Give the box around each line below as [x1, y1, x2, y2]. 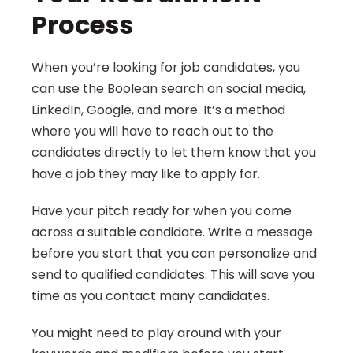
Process [32, 7, 133, 43]
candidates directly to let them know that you [32, 143, 316, 162]
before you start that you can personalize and [32, 244, 317, 262]
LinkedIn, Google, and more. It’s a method [32, 101, 285, 119]
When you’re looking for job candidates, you [32, 58, 300, 76]
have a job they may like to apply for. [32, 165, 260, 183]
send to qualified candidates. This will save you [32, 266, 314, 284]
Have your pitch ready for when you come [32, 202, 292, 220]
